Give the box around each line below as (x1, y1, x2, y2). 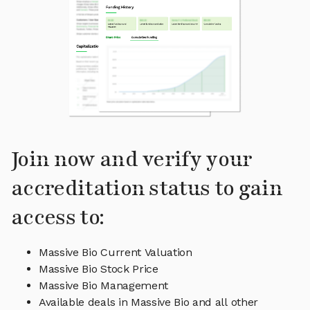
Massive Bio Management (39, 279, 168, 293)
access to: (11, 203, 104, 232)
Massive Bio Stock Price (39, 262, 158, 276)
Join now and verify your (11, 145, 253, 174)
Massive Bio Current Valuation (39, 246, 192, 259)
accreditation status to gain (11, 174, 282, 203)
